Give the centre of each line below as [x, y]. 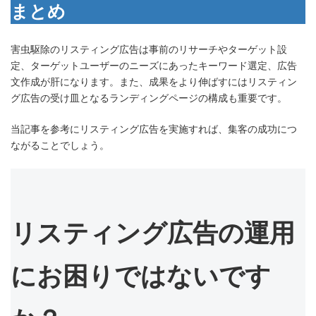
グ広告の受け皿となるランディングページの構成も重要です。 [149, 98]
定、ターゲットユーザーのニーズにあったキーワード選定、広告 [154, 65]
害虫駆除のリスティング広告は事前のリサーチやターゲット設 [149, 49]
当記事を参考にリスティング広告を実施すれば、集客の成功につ [154, 129]
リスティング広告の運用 [153, 233]
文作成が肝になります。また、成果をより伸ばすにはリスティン [154, 81]
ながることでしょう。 [60, 145]
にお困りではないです [141, 276]
